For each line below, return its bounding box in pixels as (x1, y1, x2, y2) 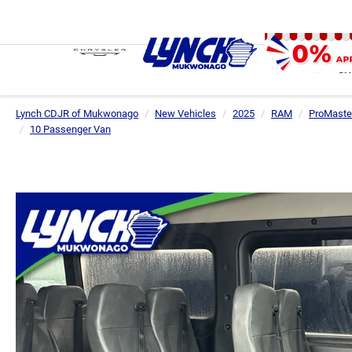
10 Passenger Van (30, 123, 111, 135)
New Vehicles (155, 108, 216, 119)
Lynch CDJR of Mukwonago (16, 108, 138, 119)
